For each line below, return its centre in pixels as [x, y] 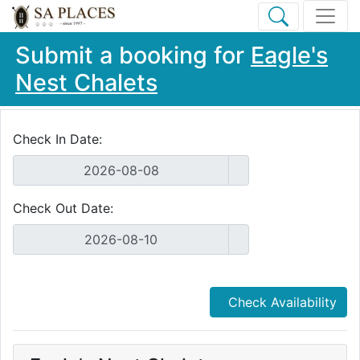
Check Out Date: [63, 208]
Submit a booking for [133, 55]
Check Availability [282, 302]
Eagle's [289, 55]
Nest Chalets [86, 82]
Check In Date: [57, 139]
